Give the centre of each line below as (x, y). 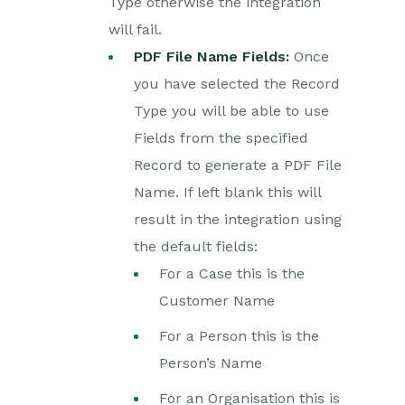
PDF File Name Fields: (212, 57)
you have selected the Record (237, 84)
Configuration (127, 153)
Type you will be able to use (231, 111)
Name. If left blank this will (227, 192)
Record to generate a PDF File (238, 165)
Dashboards (121, 70)
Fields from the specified (221, 138)
